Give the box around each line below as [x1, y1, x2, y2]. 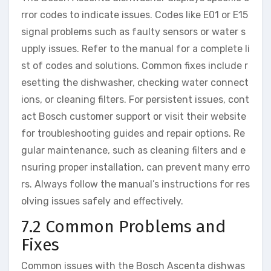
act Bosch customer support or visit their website [21, 110, 246, 122]
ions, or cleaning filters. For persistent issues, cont [21, 93, 249, 105]
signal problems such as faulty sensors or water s [21, 25, 246, 38]
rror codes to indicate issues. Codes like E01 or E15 [21, 8, 248, 21]
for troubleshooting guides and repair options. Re [21, 127, 245, 139]
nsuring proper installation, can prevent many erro [21, 161, 250, 173]
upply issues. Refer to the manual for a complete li [21, 42, 250, 54]
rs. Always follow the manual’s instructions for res [21, 178, 250, 190]
